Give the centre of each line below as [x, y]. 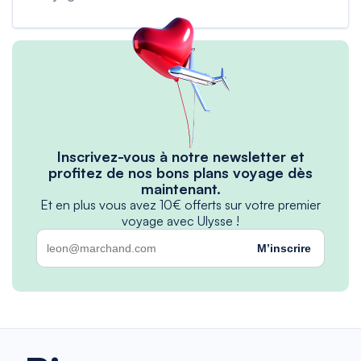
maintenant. [180, 189]
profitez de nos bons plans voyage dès [180, 172]
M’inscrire [284, 248]
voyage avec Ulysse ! [180, 221]
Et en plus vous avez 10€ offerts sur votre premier [180, 205]
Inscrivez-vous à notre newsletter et [180, 156]
